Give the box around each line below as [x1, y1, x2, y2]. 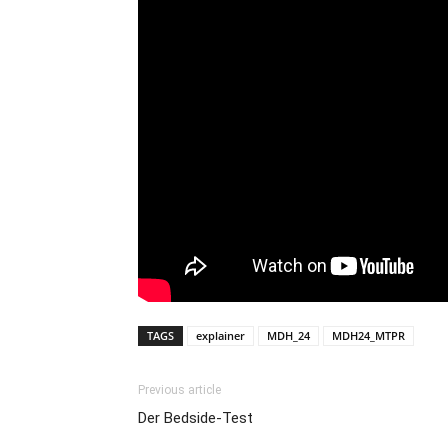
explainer [196, 327, 245, 343]
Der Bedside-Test [138, 408, 253, 427]
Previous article [138, 382, 221, 397]
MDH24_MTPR [332, 327, 405, 343]
